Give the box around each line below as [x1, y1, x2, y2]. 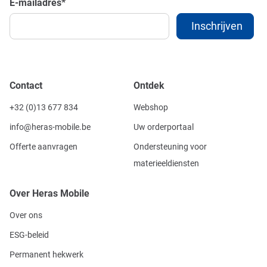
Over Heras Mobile [10, 186, 89, 199]
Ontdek [133, 78, 164, 91]
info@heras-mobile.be [10, 120, 91, 132]
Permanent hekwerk [10, 248, 83, 260]
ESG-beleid [10, 228, 49, 240]
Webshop [133, 101, 168, 113]
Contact [10, 78, 42, 91]
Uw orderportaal [133, 120, 194, 132]
